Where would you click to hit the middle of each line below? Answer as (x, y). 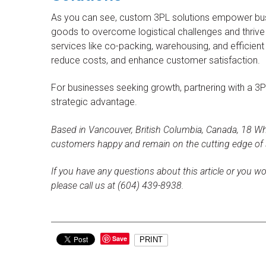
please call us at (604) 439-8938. (118, 186)
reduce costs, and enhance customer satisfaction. (156, 60)
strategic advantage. (94, 102)
